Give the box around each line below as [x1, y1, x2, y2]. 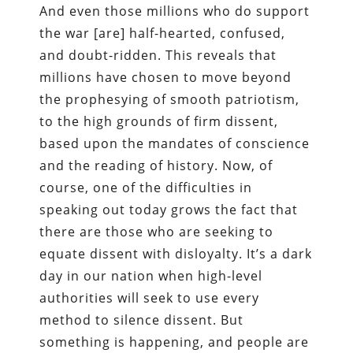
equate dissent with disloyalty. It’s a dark [39, 244, 313, 262]
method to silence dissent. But [39, 310, 244, 329]
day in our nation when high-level [39, 266, 263, 284]
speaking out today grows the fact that [39, 200, 299, 218]
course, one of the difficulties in [39, 178, 253, 196]
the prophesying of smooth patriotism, [39, 90, 300, 108]
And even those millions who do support [39, 2, 310, 20]
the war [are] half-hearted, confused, [39, 24, 286, 42]
